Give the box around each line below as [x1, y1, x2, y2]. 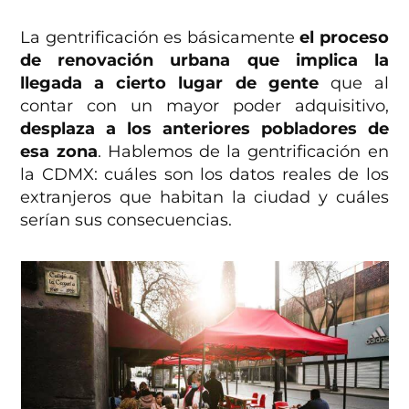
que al [318, 72, 389, 93]
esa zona [20, 141, 98, 162]
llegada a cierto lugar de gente [20, 72, 319, 93]
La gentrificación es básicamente [20, 26, 300, 47]
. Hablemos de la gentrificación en [97, 141, 389, 162]
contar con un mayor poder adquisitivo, [20, 95, 389, 116]
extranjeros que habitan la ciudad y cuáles [20, 186, 389, 207]
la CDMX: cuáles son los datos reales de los [20, 163, 389, 184]
